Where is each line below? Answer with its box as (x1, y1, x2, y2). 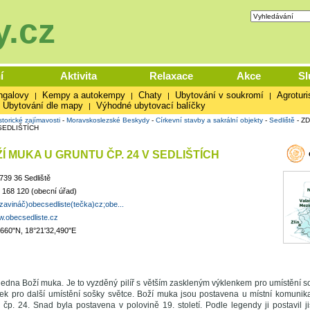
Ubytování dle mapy (2, 100, 83, 111)
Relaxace (149, 70, 193, 82)
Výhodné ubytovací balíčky (95, 100, 206, 111)
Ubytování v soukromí (174, 90, 264, 100)
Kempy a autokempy (42, 90, 125, 100)
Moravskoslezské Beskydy (66, 116, 149, 124)
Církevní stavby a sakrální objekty (155, 116, 263, 124)
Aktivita (60, 70, 97, 82)
